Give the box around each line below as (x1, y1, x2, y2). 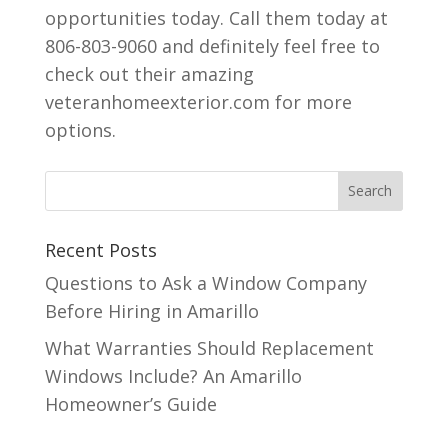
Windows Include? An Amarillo (44, 363, 302, 388)
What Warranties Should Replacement (44, 335, 374, 360)
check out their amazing (44, 61, 254, 86)
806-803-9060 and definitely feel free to (44, 33, 380, 58)
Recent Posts (44, 237, 157, 262)
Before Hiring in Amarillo (44, 298, 259, 323)
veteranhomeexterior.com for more (44, 89, 352, 114)
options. (44, 117, 116, 142)
